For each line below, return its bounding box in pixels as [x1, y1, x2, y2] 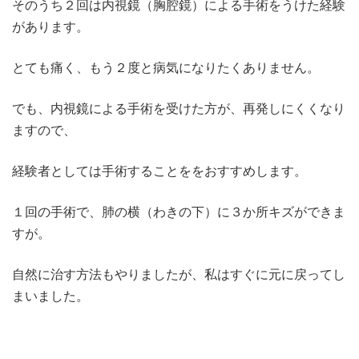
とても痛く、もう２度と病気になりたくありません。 [12, 59, 320, 76]
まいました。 [12, 288, 89, 305]
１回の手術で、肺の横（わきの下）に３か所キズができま [12, 204, 345, 220]
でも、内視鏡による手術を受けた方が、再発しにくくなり [12, 100, 345, 117]
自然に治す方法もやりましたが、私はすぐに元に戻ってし [12, 266, 345, 283]
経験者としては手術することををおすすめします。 [12, 163, 307, 179]
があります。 [12, 18, 89, 35]
